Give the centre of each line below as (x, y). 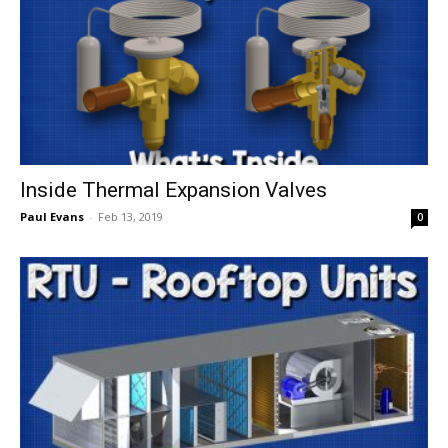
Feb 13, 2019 (130, 217)
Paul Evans (52, 217)
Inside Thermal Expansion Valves (173, 190)
